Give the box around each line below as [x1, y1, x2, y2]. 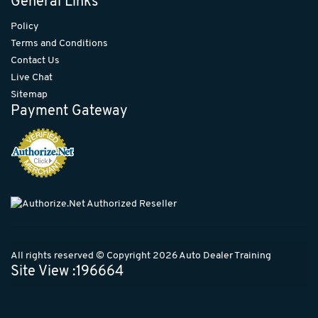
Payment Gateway [11, 104, 128, 119]
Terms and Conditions [11, 38, 108, 50]
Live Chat [11, 72, 53, 84]
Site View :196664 [11, 265, 124, 280]
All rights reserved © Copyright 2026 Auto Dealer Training [11, 251, 271, 262]
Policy [11, 21, 38, 33]
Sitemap [11, 89, 48, 101]
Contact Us [11, 55, 60, 67]
